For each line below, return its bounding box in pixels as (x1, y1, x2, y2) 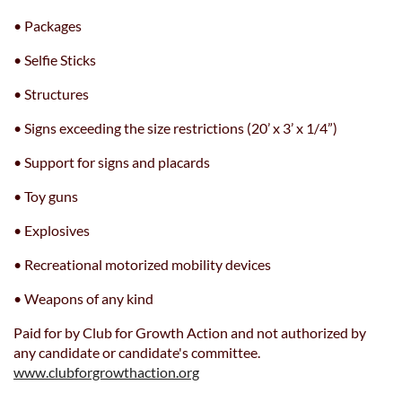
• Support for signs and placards (13, 153, 210, 170)
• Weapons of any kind (13, 290, 153, 307)
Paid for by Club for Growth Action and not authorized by (13, 324, 366, 341)
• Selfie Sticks (13, 51, 96, 68)
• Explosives (13, 222, 90, 239)
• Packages (13, 17, 82, 34)
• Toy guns (13, 188, 78, 205)
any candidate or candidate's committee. (13, 344, 260, 361)
